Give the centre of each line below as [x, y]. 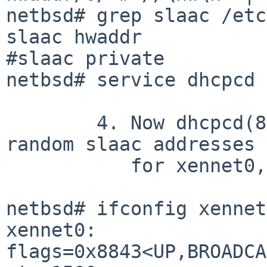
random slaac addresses [131, 144]
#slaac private [85, 58]
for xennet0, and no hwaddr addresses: [51, 165]
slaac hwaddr [74, 37]
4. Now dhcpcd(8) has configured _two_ [51, 122]
